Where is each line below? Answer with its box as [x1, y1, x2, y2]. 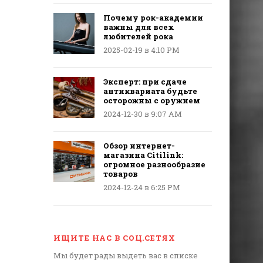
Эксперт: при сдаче [103, 76, 187, 87]
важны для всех [103, 22, 174, 32]
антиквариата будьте [103, 86, 197, 96]
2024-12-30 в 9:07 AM [103, 109, 182, 119]
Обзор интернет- [103, 140, 175, 151]
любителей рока [103, 31, 173, 42]
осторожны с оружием [103, 95, 200, 106]
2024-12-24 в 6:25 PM [103, 182, 180, 193]
